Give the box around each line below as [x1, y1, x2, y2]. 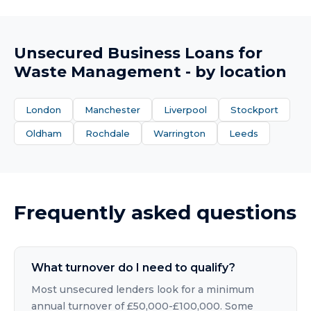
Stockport [230, 104, 278, 115]
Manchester [85, 104, 140, 115]
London [26, 104, 61, 115]
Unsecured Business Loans [14, 44, 234, 62]
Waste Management [14, 62, 181, 81]
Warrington [153, 128, 205, 139]
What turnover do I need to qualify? [31, 261, 235, 274]
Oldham [26, 128, 62, 139]
